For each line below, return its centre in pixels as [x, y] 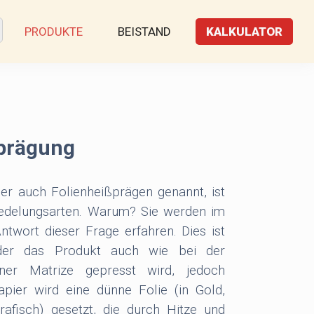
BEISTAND [144, 32]
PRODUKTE [54, 32]
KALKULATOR [244, 32]
